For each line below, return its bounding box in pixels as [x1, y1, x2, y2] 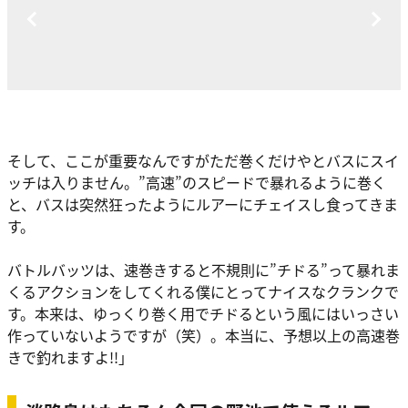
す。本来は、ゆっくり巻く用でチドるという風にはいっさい [7, 301, 399, 324]
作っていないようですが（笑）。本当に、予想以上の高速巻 [7, 323, 400, 346]
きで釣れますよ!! [7, 345, 118, 368]
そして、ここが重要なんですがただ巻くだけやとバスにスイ [7, 148, 399, 171]
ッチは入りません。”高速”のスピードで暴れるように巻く [7, 170, 386, 193]
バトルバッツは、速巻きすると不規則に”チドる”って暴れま [7, 258, 400, 280]
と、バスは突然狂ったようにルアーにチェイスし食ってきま [7, 192, 398, 215]
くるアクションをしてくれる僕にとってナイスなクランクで [7, 280, 399, 302]
